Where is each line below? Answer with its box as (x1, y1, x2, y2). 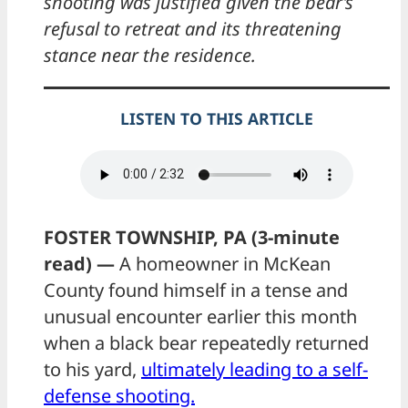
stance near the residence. (44, 43, 256, 68)
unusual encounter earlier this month (44, 303, 357, 329)
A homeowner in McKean (115, 250, 331, 276)
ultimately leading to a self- (141, 356, 368, 382)
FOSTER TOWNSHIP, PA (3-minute (44, 224, 340, 250)
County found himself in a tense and (44, 277, 348, 302)
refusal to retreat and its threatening (44, 16, 342, 42)
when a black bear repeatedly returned (44, 330, 369, 355)
